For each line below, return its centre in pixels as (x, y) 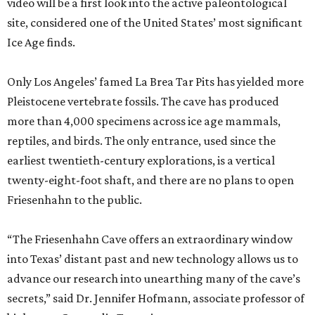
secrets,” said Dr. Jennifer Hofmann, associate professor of (156, 298)
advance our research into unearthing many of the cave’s (154, 278)
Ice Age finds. (41, 42)
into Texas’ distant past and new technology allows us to (153, 259)
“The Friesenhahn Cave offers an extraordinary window (150, 239)
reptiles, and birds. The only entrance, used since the (141, 141)
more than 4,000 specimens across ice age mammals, (144, 121)
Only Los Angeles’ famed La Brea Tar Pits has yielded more (155, 82)
